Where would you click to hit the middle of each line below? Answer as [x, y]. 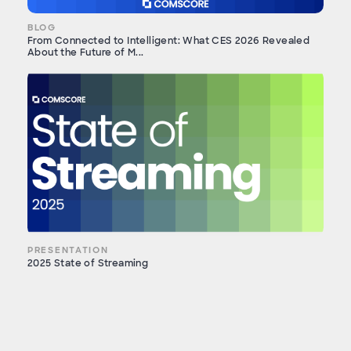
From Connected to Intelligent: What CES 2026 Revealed [169, 40]
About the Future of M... [86, 52]
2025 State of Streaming [88, 263]
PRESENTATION [68, 250]
